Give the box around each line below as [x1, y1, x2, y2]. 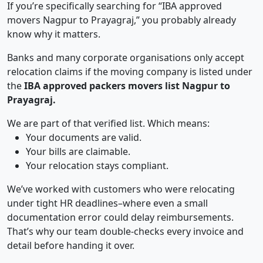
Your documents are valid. [26, 131, 141, 144]
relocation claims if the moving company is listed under [7, 65, 252, 79]
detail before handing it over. [7, 239, 134, 252]
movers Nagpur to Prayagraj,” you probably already [7, 14, 236, 27]
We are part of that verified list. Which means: [7, 117, 210, 130]
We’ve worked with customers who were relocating [7, 183, 235, 196]
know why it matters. [7, 28, 100, 41]
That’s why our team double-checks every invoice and [7, 225, 244, 238]
